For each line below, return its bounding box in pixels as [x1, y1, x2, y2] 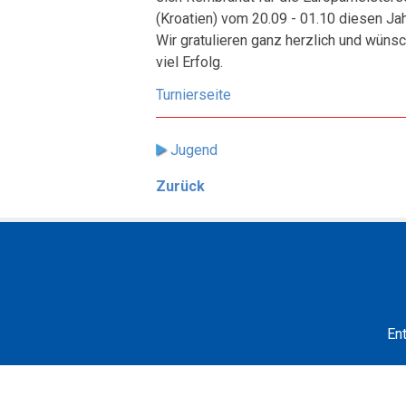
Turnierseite [156, 86, 231, 103]
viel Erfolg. [156, 53, 223, 71]
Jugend [170, 141, 217, 159]
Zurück [156, 178, 205, 195]
